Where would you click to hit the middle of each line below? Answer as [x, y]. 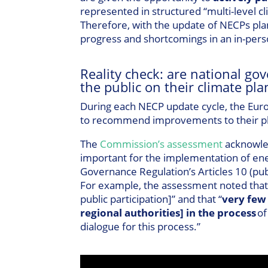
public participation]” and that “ [151, 199]
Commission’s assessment [162, 144]
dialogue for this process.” [141, 226]
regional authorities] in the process [168, 212]
